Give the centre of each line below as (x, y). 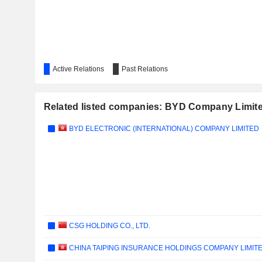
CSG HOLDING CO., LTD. (109, 226)
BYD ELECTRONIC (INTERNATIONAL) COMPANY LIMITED (163, 129)
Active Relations (78, 69)
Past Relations (144, 69)
